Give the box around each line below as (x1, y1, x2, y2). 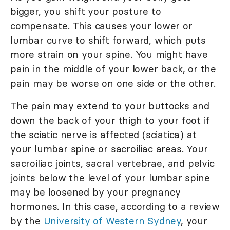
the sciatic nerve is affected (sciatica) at (10, 128, 197, 141)
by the (10, 215, 44, 227)
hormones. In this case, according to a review (10, 200, 220, 213)
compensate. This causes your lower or (10, 20, 193, 32)
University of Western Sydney (43, 215, 181, 227)
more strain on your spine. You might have (10, 48, 208, 61)
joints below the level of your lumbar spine (10, 171, 210, 184)
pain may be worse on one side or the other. (10, 77, 216, 90)
